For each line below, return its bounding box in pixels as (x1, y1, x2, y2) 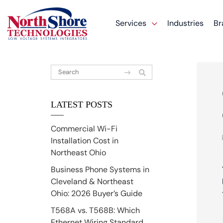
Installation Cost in (51, 135, 118, 146)
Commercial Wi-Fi (51, 123, 117, 134)
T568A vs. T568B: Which (51, 205, 140, 216)
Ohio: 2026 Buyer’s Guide (51, 188, 142, 199)
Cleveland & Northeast (51, 176, 133, 187)
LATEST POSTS (51, 99, 112, 110)
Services (115, 18, 149, 29)
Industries (167, 18, 204, 29)
